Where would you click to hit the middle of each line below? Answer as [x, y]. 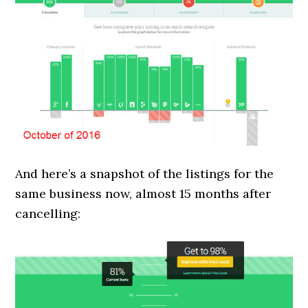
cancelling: [48, 214]
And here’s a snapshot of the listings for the [145, 174]
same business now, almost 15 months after [143, 194]
